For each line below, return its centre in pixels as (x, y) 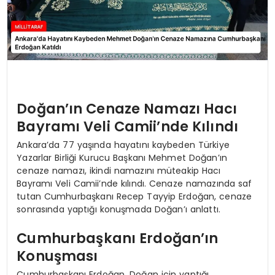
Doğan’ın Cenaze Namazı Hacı (127, 109)
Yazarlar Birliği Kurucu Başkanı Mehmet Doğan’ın (122, 157)
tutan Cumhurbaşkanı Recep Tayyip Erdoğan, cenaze (134, 196)
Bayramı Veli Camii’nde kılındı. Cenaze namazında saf (134, 183)
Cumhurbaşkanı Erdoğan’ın (118, 238)
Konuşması (57, 256)
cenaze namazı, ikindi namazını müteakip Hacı (119, 170)
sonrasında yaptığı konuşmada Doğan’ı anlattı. (118, 209)
